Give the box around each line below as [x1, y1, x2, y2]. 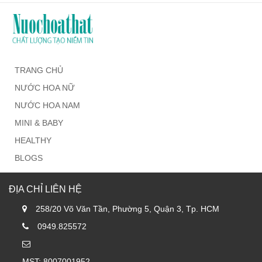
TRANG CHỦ [15, 65, 63, 75]
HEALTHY [15, 136, 51, 146]
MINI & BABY [15, 118, 63, 128]
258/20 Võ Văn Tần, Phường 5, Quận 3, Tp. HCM [36, 204, 219, 214]
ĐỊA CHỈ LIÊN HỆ [9, 184, 82, 195]
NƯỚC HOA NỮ [15, 83, 75, 93]
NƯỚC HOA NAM [15, 101, 80, 111]
